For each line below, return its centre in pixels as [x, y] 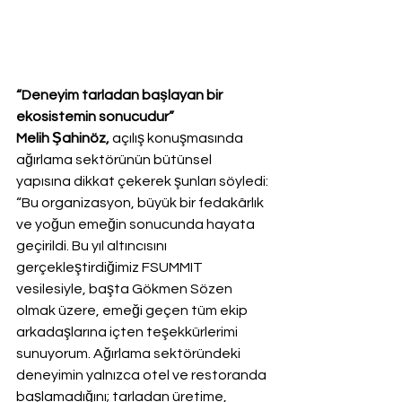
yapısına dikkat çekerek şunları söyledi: [144, 182]
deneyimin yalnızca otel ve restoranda [143, 376]
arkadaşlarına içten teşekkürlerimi [128, 332]
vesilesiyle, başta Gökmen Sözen [126, 289]
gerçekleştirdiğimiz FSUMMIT [111, 268]
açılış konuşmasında [178, 139]
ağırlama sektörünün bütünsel [115, 160]
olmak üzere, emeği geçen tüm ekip [133, 311]
